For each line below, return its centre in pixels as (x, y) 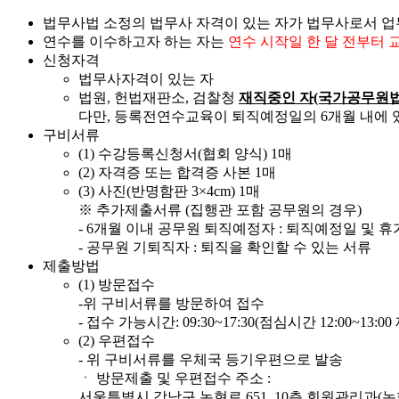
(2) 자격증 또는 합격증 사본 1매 (177, 173)
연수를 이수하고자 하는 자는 (135, 42)
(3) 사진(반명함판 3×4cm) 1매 (169, 191)
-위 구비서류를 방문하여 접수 (171, 304)
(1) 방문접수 (117, 285)
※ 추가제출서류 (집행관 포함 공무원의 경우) (220, 210)
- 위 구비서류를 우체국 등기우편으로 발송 (211, 360)
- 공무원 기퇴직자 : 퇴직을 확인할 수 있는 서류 (225, 248)
